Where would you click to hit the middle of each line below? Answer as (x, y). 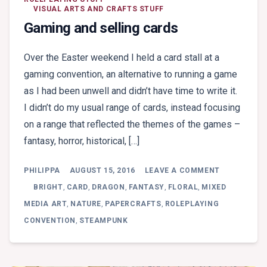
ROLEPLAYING (192, 204)
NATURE (86, 204)
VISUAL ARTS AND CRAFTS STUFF (99, 9)
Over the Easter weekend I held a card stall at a (122, 57)
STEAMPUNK (104, 220)
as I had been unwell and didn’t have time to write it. (132, 91)
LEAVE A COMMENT (182, 170)
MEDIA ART (46, 204)
